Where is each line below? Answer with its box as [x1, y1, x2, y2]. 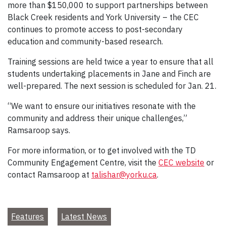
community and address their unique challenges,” [8, 112, 187, 123]
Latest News [61, 211, 107, 222]
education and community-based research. [8, 36, 163, 46]
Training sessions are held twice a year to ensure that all [8, 56, 213, 67]
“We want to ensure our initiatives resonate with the [8, 100, 196, 111]
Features [11, 211, 44, 222]
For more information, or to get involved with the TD [8, 145, 196, 155]
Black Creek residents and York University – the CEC [8, 12, 199, 22]
